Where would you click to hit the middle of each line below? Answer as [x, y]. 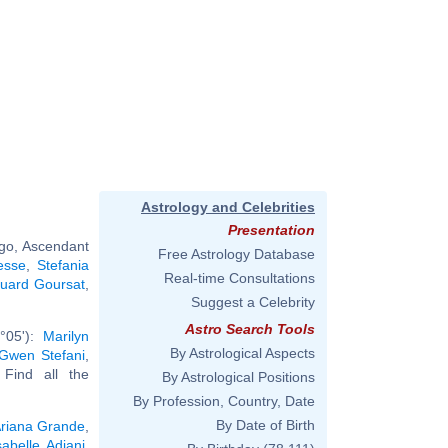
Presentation [271, 230]
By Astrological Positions [238, 377]
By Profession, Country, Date [224, 401]
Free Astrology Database [236, 254]
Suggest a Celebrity [253, 302]
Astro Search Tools [250, 329]
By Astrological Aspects [242, 353]
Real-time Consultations [239, 278]
